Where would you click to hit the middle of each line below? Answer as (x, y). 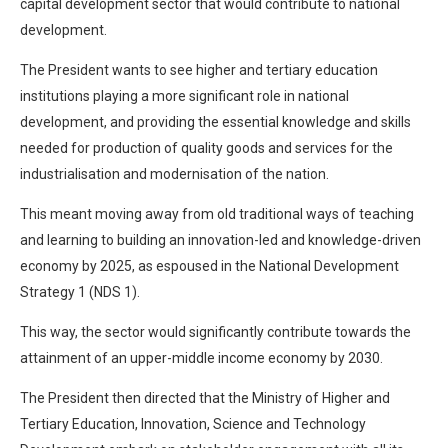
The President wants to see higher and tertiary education (199, 69)
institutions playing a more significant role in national (184, 95)
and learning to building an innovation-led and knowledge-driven (220, 239)
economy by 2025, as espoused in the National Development (209, 265)
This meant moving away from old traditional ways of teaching (217, 213)
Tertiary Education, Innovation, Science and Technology (193, 423)
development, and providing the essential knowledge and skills (215, 121)
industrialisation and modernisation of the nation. (174, 173)
